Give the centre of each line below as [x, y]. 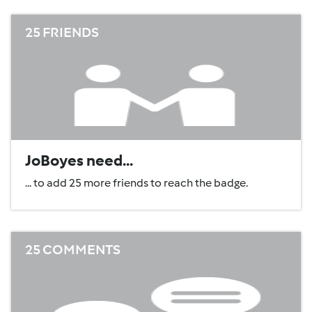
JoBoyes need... [79, 161]
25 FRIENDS [62, 32]
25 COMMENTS [73, 249]
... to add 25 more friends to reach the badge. [136, 183]
